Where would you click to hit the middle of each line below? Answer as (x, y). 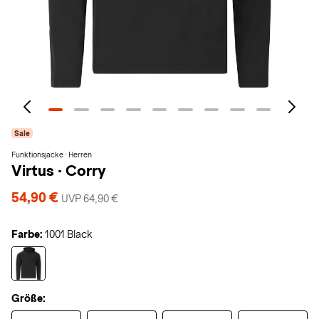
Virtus (35, 171)
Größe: (28, 298)
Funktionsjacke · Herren (52, 155)
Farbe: (27, 234)
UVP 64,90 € (90, 199)
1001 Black (69, 234)
